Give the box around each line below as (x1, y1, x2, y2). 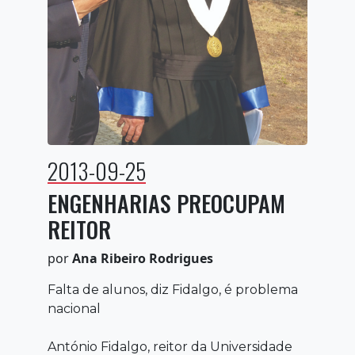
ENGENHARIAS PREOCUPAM (48, 186, 285, 219)
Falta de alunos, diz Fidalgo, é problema (48, 281, 298, 297)
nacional (48, 300, 101, 316)
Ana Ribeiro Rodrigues (72, 249, 213, 267)
